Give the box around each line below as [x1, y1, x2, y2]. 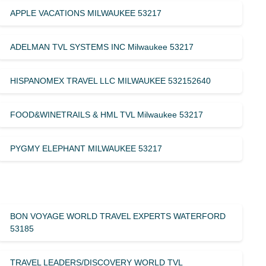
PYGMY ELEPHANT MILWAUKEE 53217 [10, 143, 163, 153]
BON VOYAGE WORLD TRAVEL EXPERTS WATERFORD [10, 211, 226, 221]
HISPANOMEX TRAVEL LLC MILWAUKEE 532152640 [10, 75, 211, 85]
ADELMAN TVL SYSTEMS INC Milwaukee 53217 [10, 42, 194, 52]
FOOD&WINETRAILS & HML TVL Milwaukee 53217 [10, 109, 204, 119]
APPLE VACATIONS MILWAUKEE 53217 [10, 8, 162, 18]
